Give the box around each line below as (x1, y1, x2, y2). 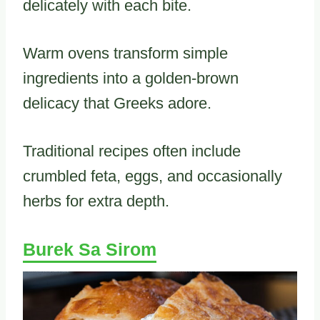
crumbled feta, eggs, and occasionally (23, 166, 282, 185)
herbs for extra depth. (23, 191, 169, 210)
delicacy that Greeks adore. (23, 94, 211, 112)
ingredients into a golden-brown (23, 69, 239, 87)
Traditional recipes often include (23, 141, 241, 160)
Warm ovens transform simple (23, 44, 228, 62)
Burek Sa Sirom (23, 239, 156, 259)
